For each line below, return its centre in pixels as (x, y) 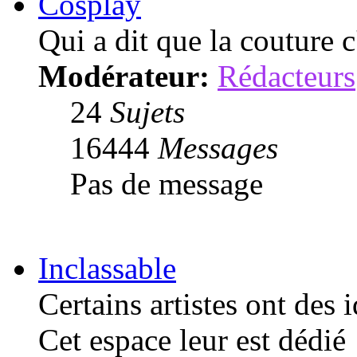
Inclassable (107, 268)
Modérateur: (124, 76)
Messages (218, 147)
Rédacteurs (286, 76)
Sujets (147, 112)
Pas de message (167, 183)
